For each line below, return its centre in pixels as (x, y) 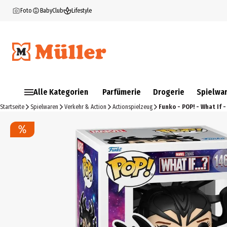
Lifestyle (82, 11)
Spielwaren (44, 107)
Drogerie (169, 92)
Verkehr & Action (85, 107)
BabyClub (52, 11)
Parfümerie (122, 92)
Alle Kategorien (61, 92)
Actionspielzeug (133, 107)
